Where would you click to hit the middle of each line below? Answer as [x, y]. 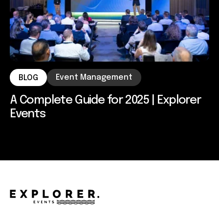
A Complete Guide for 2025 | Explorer [105, 101]
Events [28, 114]
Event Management [94, 78]
